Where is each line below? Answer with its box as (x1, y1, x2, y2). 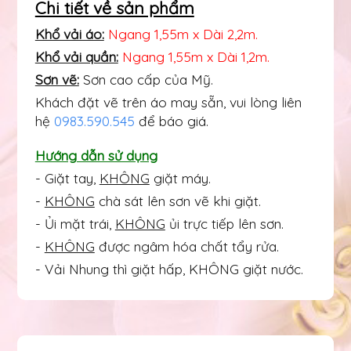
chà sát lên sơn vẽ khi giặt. (94, 192, 261, 209)
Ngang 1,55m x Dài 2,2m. (107, 25, 258, 42)
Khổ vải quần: (34, 48, 118, 65)
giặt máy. (149, 169, 211, 186)
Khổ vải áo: (34, 25, 104, 42)
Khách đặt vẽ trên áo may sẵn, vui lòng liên (34, 93, 302, 110)
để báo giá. (134, 112, 208, 129)
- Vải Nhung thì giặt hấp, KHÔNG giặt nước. (34, 260, 303, 277)
